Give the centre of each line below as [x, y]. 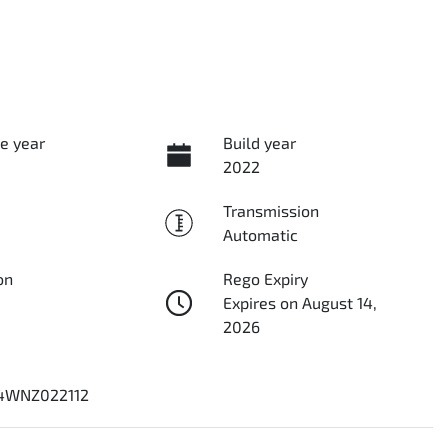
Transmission [270, 210]
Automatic [260, 234]
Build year [259, 142]
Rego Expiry [265, 278]
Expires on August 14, [299, 302]
